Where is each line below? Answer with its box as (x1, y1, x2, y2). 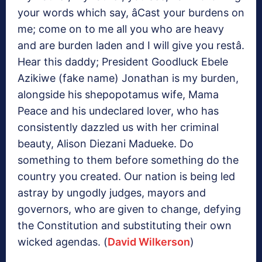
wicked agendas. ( (18, 236, 108, 249)
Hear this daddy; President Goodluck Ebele (18, 56, 228, 68)
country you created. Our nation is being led (18, 170, 235, 183)
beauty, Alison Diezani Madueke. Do (18, 137, 194, 150)
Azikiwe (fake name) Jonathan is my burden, (18, 72, 239, 85)
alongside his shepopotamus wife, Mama (18, 88, 219, 101)
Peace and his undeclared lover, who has (18, 105, 219, 118)
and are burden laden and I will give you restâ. (18, 39, 244, 52)
